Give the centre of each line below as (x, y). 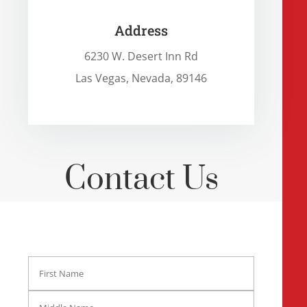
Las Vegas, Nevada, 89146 (142, 78)
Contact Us (141, 180)
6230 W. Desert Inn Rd (142, 57)
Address (142, 30)
